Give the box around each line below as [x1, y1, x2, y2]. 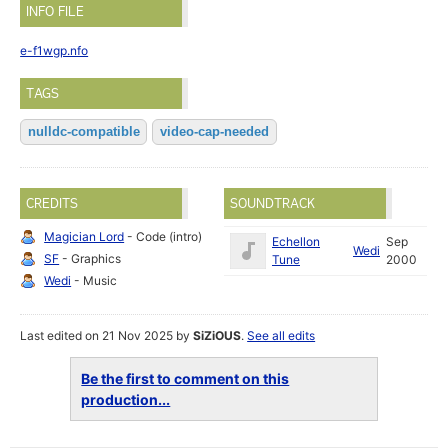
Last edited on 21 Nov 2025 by [20, 328, 194, 344]
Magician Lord [44, 229, 125, 245]
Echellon [272, 234, 320, 250]
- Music [71, 273, 118, 289]
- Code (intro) [124, 229, 203, 245]
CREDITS [26, 195, 79, 212]
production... [81, 391, 171, 409]
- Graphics [59, 251, 122, 267]
